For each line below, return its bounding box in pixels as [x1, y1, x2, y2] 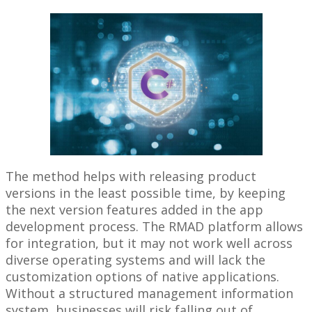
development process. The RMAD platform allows [6, 217, 303, 235]
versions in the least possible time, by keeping [6, 184, 286, 201]
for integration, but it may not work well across [6, 234, 292, 251]
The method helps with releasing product [6, 167, 256, 185]
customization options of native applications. [6, 267, 279, 285]
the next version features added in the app [6, 201, 263, 218]
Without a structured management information [6, 284, 293, 302]
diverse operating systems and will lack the [6, 251, 265, 268]
